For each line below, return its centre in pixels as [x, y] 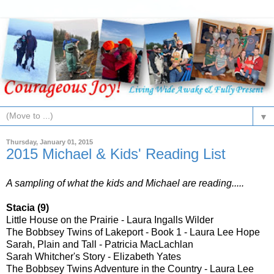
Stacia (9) [28, 208]
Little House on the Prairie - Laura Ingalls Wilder [110, 220]
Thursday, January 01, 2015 [50, 142]
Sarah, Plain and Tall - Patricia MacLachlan [100, 245]
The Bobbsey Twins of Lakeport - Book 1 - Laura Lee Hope [133, 232]
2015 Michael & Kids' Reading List [116, 154]
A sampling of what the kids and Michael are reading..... [125, 183]
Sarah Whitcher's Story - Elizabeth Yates [94, 257]
